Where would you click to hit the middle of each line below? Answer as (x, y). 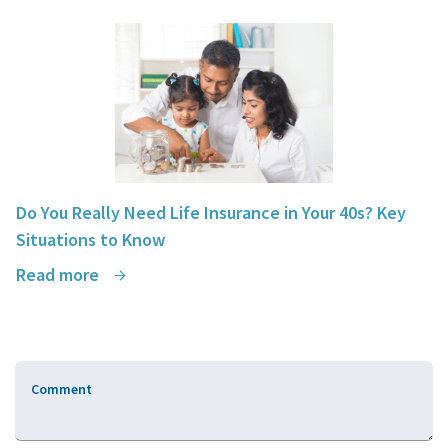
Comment (61, 389)
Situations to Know (90, 240)
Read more (59, 275)
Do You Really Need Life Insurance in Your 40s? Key (211, 213)
